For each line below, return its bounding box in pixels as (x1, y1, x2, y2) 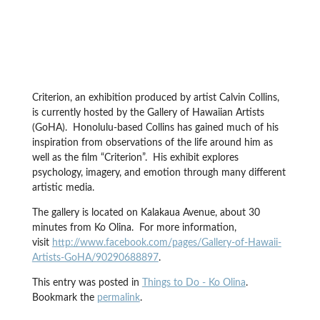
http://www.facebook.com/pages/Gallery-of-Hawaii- (51, 238, 281, 249)
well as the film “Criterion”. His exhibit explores (31, 153, 239, 164)
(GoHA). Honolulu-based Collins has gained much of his (31, 123, 279, 134)
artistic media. (31, 183, 94, 194)
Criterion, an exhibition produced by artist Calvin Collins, (31, 93, 279, 104)
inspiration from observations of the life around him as (31, 138, 273, 149)
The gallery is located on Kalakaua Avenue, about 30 (31, 208, 260, 219)
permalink (96, 293, 140, 304)
